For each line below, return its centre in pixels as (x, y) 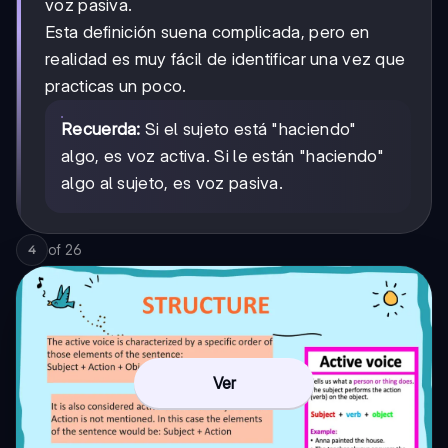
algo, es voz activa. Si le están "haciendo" (222, 155)
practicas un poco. (116, 85)
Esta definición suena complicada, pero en (207, 31)
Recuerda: (101, 128)
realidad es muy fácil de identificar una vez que (225, 58)
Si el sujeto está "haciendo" (248, 128)
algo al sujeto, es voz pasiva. (172, 182)
